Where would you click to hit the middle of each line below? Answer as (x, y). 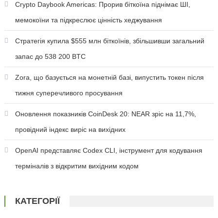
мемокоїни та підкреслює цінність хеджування (88, 20)
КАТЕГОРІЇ (37, 201)
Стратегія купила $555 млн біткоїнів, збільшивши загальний (109, 41)
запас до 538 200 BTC (50, 57)
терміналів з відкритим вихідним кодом (77, 166)
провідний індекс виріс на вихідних (70, 130)
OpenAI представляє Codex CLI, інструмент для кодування (109, 151)
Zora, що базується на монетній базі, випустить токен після (109, 78)
